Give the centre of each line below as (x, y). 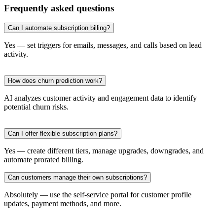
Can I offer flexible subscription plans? (63, 134)
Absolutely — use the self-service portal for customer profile (98, 195)
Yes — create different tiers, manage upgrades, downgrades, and (104, 151)
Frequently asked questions (59, 8)
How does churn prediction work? (55, 81)
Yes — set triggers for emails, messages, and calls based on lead (103, 45)
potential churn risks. (36, 107)
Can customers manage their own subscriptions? (77, 178)
